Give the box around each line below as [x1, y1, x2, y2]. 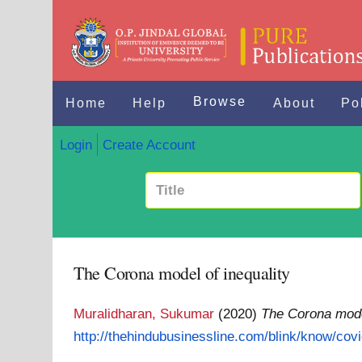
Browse [193, 95, 247, 108]
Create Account [102, 136, 196, 153]
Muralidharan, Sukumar [74, 305, 215, 322]
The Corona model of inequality [74, 261, 290, 284]
